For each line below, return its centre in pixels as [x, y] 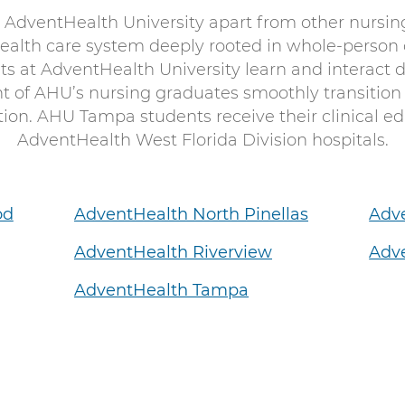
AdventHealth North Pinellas [191, 214]
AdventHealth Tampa [161, 290]
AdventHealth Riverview [173, 252]
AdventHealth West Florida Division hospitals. [202, 140]
